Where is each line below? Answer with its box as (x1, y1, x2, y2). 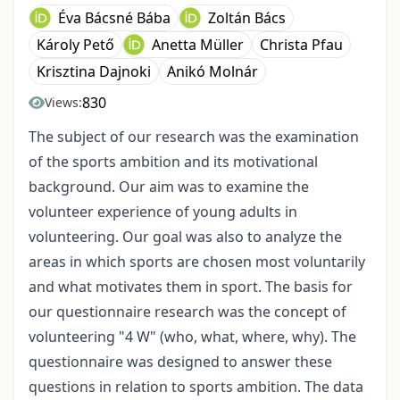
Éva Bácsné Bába (58, 7, 171, 28)
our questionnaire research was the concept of (29, 301, 346, 321)
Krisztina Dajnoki (37, 61, 151, 81)
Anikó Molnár (167, 61, 258, 81)
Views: (45, 93, 82, 111)
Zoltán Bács (208, 7, 286, 28)
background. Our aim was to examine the (29, 176, 309, 196)
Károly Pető (37, 34, 114, 54)
